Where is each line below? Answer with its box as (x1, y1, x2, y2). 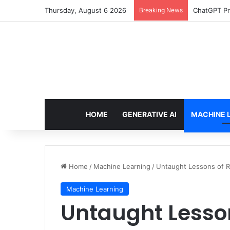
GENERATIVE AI (122, 110, 177, 119)
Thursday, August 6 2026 (45, 6, 126, 14)
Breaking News (139, 6, 183, 14)
